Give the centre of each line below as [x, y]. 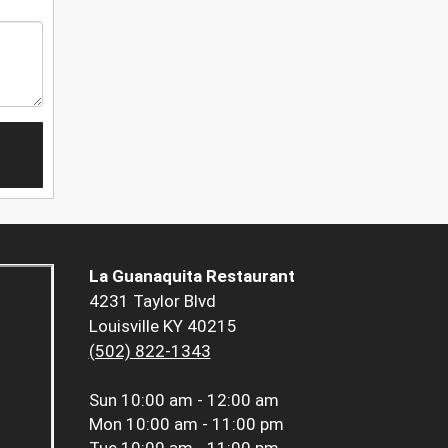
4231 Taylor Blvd [152, 301]
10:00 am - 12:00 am [199, 400]
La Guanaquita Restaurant [191, 276]
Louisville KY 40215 [162, 326]
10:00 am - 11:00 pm [204, 424]
